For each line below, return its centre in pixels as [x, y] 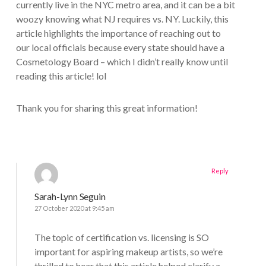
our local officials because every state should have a [120, 47]
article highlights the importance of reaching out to [118, 33]
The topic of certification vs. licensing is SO [121, 237]
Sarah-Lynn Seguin [70, 196]
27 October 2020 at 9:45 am [74, 208]
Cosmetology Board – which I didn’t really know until [122, 61]
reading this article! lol [61, 75]
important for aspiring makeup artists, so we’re [128, 251]
